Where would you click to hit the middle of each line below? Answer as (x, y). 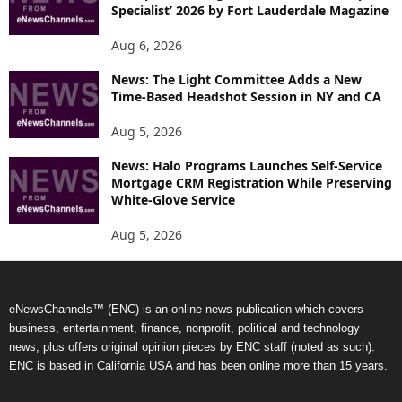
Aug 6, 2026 (147, 45)
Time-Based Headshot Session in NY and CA (246, 96)
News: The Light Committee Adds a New (236, 79)
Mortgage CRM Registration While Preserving (252, 182)
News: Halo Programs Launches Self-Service (247, 165)
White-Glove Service (173, 199)
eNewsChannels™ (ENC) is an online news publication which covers (186, 309)
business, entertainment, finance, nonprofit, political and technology (184, 328)
